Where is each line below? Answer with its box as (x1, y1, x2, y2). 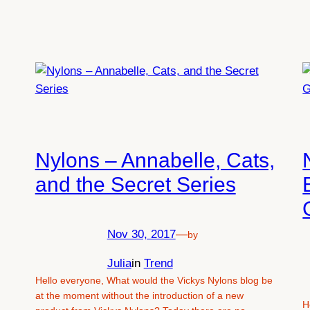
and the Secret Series (35, 173, 236, 197)
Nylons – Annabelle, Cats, (35, 149, 275, 172)
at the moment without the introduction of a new (35, 290, 244, 302)
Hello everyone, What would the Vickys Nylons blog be (35, 275, 273, 286)
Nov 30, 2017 (107, 227, 176, 241)
